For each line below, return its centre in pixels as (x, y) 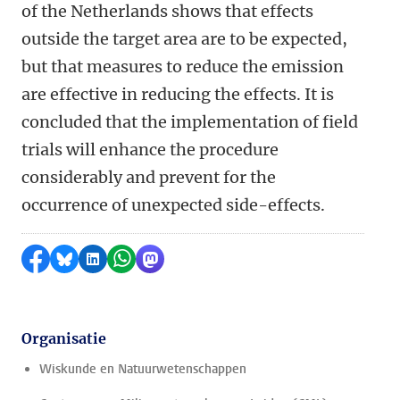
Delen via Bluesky (126, 259)
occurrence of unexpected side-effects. (173, 205)
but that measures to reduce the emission (183, 67)
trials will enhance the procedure (150, 150)
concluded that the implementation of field (190, 122)
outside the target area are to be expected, (184, 39)
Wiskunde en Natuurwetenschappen (143, 369)
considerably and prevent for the (149, 177)
